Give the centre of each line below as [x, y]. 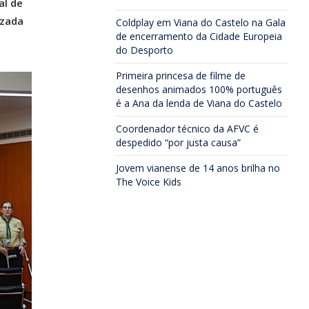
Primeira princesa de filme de [181, 76]
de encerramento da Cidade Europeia [199, 36]
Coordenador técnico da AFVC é [187, 129]
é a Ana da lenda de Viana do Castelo [199, 103]
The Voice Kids [149, 182]
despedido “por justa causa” [178, 142]
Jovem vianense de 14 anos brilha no [198, 168]
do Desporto [144, 50]
